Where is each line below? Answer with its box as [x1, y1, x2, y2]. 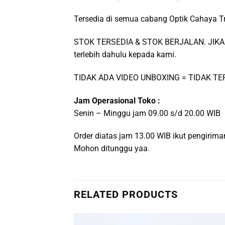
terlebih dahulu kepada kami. [74, 49, 176, 59]
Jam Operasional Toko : [74, 95, 160, 105]
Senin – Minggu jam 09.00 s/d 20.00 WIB [74, 108, 220, 118]
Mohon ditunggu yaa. [74, 144, 150, 154]
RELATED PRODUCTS [74, 188, 178, 201]
